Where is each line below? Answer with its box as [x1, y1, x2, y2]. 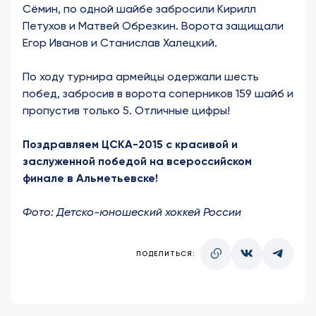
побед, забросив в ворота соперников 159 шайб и [23, 87, 293, 100]
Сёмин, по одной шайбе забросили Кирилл [23, 2, 256, 16]
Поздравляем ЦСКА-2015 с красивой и [23, 138, 238, 151]
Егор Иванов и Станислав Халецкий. [23, 36, 223, 49]
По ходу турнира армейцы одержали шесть [23, 70, 259, 83]
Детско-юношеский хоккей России [56, 205, 241, 219]
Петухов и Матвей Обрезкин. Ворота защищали [23, 19, 284, 32]
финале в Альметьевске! [23, 171, 158, 185]
